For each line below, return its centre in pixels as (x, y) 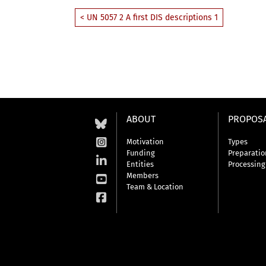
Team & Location (155, 187)
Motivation (145, 142)
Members (142, 175)
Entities (140, 164)
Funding (140, 153)
